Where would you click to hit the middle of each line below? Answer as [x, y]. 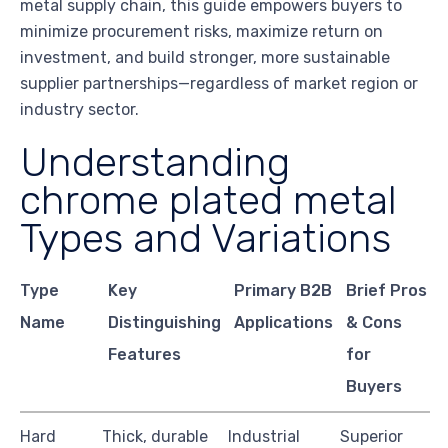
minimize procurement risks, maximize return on [201, 32]
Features [145, 355]
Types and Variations [205, 238]
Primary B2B [283, 291]
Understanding [155, 162]
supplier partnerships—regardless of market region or [219, 84]
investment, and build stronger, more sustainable [205, 58]
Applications [284, 323]
